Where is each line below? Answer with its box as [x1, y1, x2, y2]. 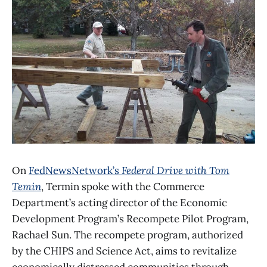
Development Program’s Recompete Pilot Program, [12, 212, 249, 225]
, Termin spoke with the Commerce [41, 180, 204, 193]
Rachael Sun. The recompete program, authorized [12, 228, 243, 241]
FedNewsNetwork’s [29, 164, 122, 177]
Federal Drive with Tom [122, 164, 229, 177]
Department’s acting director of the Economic [12, 196, 227, 209]
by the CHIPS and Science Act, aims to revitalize [12, 244, 237, 257]
